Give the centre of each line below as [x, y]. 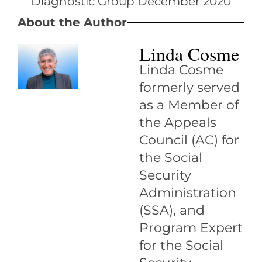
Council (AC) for [189, 140]
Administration [187, 193]
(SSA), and [172, 210]
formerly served [189, 87]
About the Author [72, 22]
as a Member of [189, 105]
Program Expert [191, 228]
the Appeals [177, 123]
